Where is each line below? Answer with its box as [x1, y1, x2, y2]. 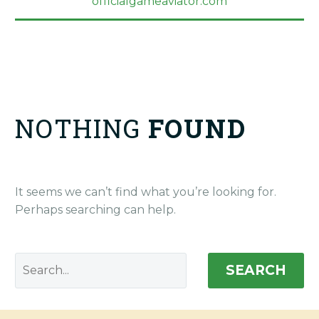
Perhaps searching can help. [15, 203, 176, 217]
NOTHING [15, 111, 141, 145]
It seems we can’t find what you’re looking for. [15, 185, 276, 199]
